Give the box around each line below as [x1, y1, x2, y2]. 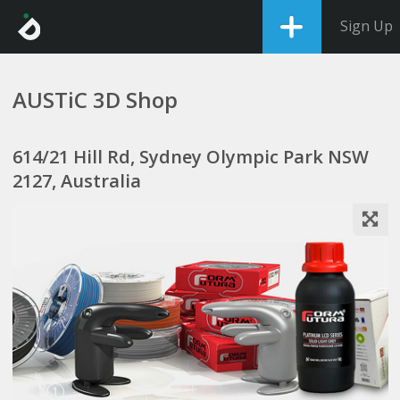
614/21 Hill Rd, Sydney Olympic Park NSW [12, 145, 369, 169]
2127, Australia [12, 169, 141, 193]
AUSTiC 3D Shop [12, 85, 178, 114]
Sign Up [340, 16, 393, 36]
